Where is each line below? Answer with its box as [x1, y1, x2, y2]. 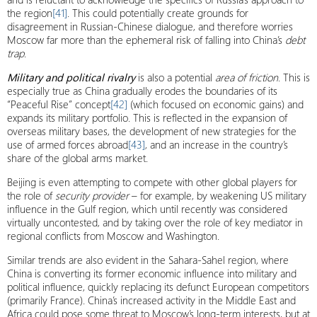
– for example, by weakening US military [129, 188, 306, 202]
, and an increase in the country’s [145, 137, 288, 151]
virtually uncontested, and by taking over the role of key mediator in [7, 215, 303, 229]
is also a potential [135, 70, 215, 84]
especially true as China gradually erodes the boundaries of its [7, 83, 277, 98]
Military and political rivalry [7, 70, 135, 84]
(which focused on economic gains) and [127, 97, 304, 111]
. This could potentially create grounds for [67, 6, 248, 20]
